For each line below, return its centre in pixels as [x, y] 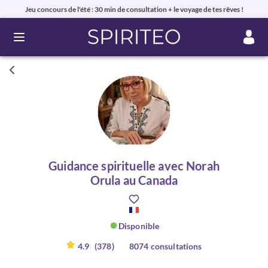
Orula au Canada [134, 180]
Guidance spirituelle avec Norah [134, 166]
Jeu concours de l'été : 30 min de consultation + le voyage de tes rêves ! [134, 9]
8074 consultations [165, 246]
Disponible [139, 226]
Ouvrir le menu [49, 42]
